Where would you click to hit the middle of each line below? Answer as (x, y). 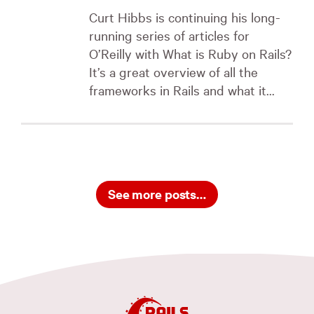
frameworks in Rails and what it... (182, 90)
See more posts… (157, 193)
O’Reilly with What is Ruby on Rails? (190, 53)
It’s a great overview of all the (173, 71)
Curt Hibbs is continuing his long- (185, 17)
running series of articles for (169, 35)
